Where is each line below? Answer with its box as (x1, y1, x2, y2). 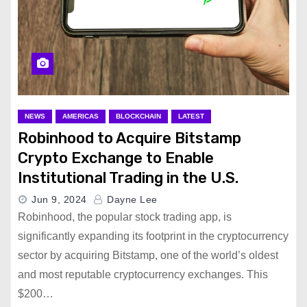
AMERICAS (62, 112, 99, 120)
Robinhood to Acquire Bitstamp (18, 129, 241, 147)
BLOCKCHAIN (116, 112, 161, 120)
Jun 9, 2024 (32, 194, 87, 205)
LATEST (178, 112, 204, 120)
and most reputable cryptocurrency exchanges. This (18, 269, 268, 280)
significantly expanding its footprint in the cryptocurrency (18, 230, 288, 242)
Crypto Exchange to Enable (18, 149, 214, 167)
